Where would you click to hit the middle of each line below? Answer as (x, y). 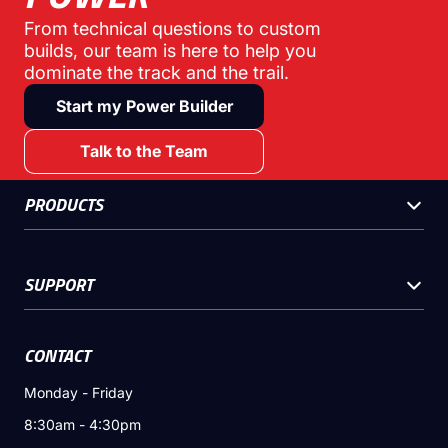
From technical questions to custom (172, 29)
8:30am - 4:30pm (82, 425)
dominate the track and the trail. (156, 73)
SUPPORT (58, 284)
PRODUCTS (63, 204)
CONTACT (57, 356)
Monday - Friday (78, 393)
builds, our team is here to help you (170, 51)
